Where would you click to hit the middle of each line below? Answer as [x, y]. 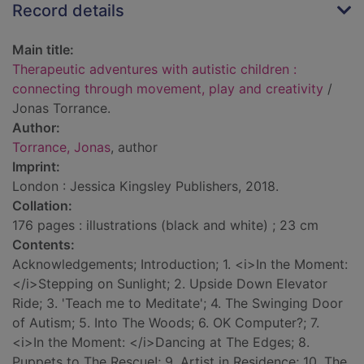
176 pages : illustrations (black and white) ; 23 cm [165, 225]
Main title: [43, 50]
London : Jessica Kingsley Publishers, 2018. [145, 186]
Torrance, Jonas [61, 147]
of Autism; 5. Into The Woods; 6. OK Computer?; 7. [166, 323]
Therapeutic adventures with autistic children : [154, 69]
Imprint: [36, 167]
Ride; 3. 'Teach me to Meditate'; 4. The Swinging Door [178, 303]
